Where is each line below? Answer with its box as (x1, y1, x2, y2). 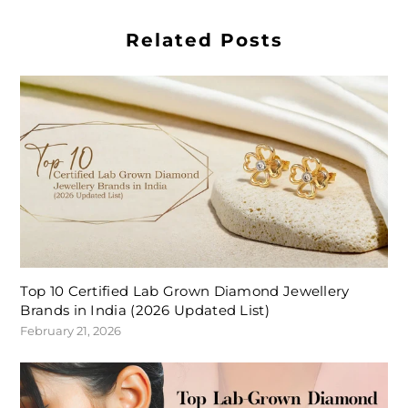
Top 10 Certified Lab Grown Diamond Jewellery (20, 281, 350, 300)
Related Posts (125, 28, 283, 51)
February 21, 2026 (20, 322, 122, 338)
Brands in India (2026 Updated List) (20, 301, 270, 319)
